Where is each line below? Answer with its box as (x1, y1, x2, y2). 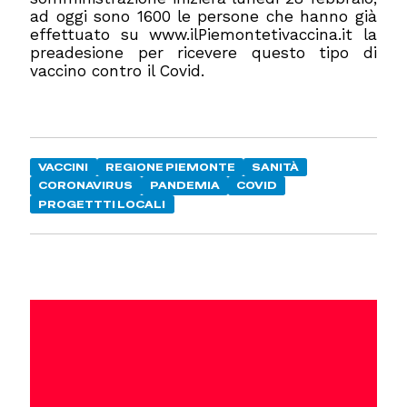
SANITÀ (252, 160, 300, 174)
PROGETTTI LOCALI (38, 197, 166, 211)
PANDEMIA (149, 179, 220, 193)
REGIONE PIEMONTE (104, 160, 235, 174)
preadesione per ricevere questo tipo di (30, 43, 377, 62)
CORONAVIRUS (38, 179, 134, 193)
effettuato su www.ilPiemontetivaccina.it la (30, 25, 377, 44)
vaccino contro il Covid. (30, 61, 205, 80)
